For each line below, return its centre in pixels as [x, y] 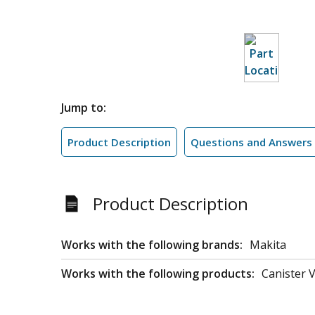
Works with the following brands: [152, 245]
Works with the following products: [158, 274]
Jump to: [84, 108]
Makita [268, 245]
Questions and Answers [251, 142]
